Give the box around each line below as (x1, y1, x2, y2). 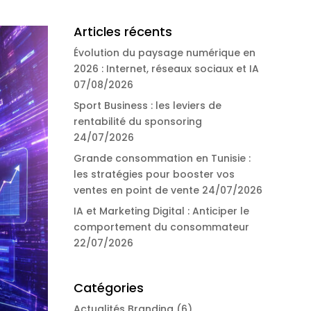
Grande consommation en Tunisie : (73, 151, 251, 166)
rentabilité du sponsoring (73, 115, 202, 129)
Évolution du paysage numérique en (73, 46, 255, 60)
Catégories (73, 278, 144, 296)
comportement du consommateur (73, 220, 249, 235)
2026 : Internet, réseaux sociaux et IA (73, 62, 259, 76)
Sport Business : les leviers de (73, 99, 221, 113)
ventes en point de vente (73, 183, 199, 198)
